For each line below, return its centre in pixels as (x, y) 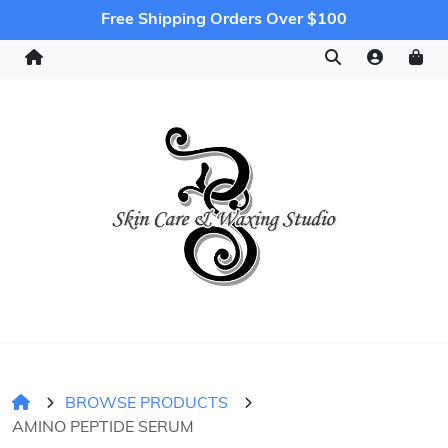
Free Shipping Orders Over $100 (224, 20)
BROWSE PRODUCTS (146, 404)
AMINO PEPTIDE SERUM (103, 428)
